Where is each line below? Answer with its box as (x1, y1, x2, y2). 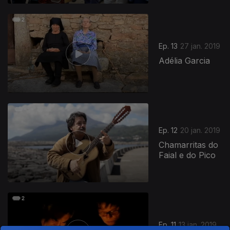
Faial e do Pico (159, 150, 216, 161)
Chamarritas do (159, 140, 219, 150)
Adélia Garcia (159, 55, 210, 66)
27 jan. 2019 (180, 42, 221, 51)
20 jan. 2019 (180, 126, 221, 135)
